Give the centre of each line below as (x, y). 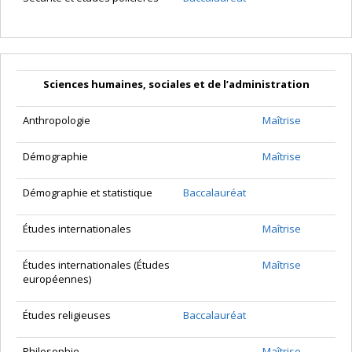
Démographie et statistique (88, 193)
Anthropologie (57, 121)
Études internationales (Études (96, 265)
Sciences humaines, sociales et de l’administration (176, 84)
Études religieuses (67, 315)
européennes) (57, 279)
